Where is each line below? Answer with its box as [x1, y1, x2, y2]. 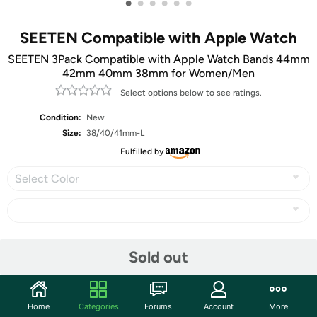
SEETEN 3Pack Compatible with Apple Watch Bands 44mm [7, 52, 310, 66]
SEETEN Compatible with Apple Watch [20, 28, 297, 47]
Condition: [40, 113, 82, 122]
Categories [78, 301, 119, 311]
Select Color [15, 172, 79, 185]
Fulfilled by [120, 146, 163, 156]
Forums [144, 301, 173, 311]
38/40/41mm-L [86, 128, 145, 138]
